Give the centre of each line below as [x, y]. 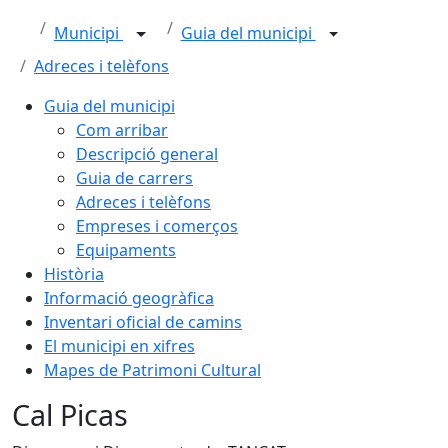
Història [74, 274]
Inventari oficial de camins [143, 322]
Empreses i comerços [157, 226]
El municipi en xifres [119, 346]
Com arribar [122, 130]
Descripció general [147, 154]
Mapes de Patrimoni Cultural [152, 370]
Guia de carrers [134, 178]
